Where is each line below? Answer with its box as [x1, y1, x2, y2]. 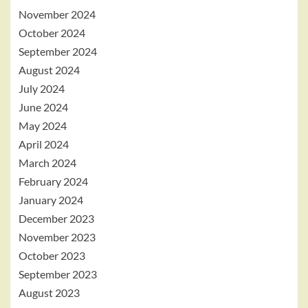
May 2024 [19, 119, 67, 132]
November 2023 [19, 230, 96, 243]
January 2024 [19, 193, 83, 206]
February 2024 [19, 175, 88, 188]
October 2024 [19, 26, 85, 39]
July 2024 [19, 82, 65, 95]
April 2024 [19, 137, 69, 151]
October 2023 [19, 249, 85, 262]
